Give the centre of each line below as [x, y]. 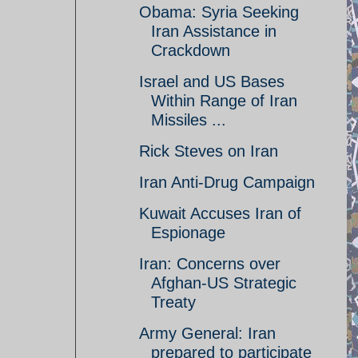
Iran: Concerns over [210, 264]
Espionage [188, 233]
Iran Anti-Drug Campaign [227, 182]
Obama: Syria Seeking [219, 12]
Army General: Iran [207, 333]
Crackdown [191, 50]
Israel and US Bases [212, 82]
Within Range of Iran [224, 101]
